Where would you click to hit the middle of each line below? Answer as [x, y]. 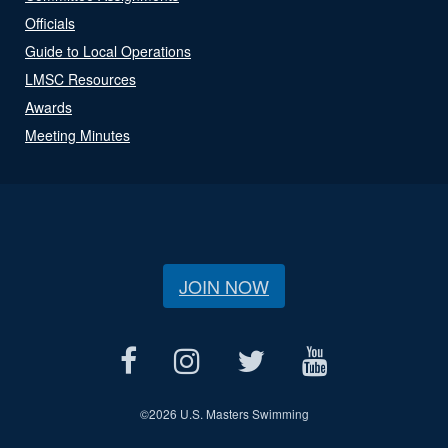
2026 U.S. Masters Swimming [228, 413]
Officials [50, 22]
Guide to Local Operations [108, 50]
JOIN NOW [224, 285]
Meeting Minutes [77, 134]
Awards [48, 106]
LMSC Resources [80, 78]
